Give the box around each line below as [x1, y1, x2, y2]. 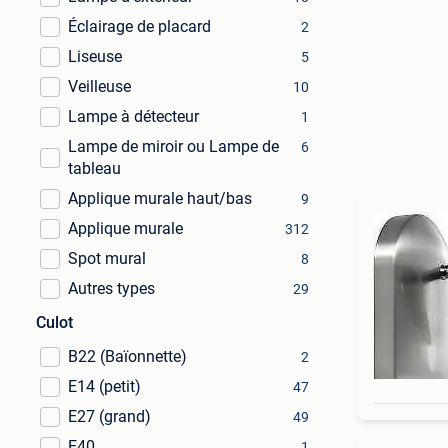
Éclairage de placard [68, 17, 211, 36]
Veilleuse [68, 77, 131, 96]
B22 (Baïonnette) [68, 347, 187, 366]
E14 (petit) [68, 377, 141, 396]
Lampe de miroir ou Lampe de [68, 137, 279, 156]
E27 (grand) [68, 407, 151, 426]
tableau [68, 159, 121, 178]
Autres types [68, 279, 155, 298]
